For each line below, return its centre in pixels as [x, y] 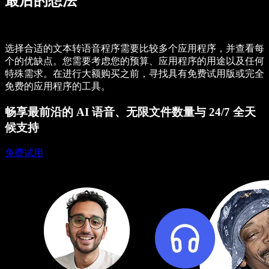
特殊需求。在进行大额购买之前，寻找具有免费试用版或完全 [134, 74]
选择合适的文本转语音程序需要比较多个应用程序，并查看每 [134, 49]
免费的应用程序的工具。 [59, 86]
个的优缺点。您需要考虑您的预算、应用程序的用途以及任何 [134, 61]
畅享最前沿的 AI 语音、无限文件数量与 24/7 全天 [130, 112]
